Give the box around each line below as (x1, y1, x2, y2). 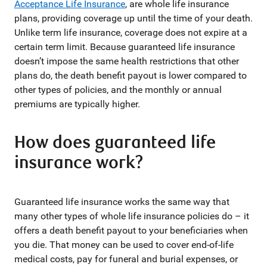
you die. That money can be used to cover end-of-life (14, 239, 234, 250)
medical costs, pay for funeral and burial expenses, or (14, 253, 238, 265)
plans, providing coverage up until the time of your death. (14, 13, 253, 24)
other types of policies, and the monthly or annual (14, 84, 222, 95)
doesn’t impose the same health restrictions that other (14, 55, 239, 67)
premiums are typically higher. (14, 98, 140, 110)
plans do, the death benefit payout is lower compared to (14, 70, 247, 81)
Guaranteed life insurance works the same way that (14, 196, 229, 207)
